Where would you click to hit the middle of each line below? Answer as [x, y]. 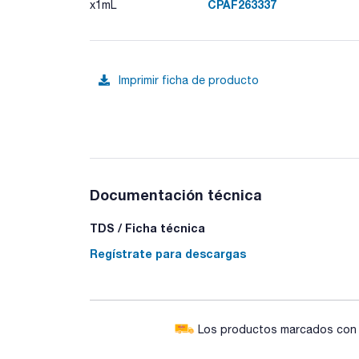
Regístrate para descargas [168, 254]
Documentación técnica [176, 195]
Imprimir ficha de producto [189, 80]
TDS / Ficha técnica [147, 228]
